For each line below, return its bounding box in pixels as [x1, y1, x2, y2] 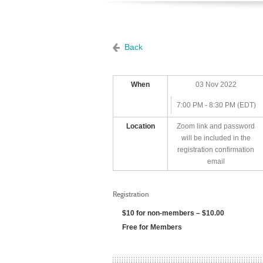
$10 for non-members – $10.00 [122, 209, 224, 217]
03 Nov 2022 [195, 80, 237, 89]
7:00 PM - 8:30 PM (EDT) [176, 101, 256, 109]
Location [126, 122, 155, 130]
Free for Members [122, 223, 182, 231]
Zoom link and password [177, 122, 255, 130]
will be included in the [181, 134, 251, 142]
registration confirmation [177, 146, 254, 154]
